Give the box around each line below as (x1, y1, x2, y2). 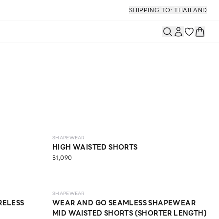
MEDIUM (57, 112, 79, 120)
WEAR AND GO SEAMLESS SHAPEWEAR (52, 197, 196, 208)
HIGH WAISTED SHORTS (52, 142, 138, 153)
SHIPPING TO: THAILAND (129, 5, 207, 15)
